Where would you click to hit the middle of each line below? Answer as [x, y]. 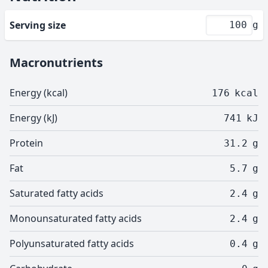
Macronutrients [56, 63]
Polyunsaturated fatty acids [72, 243]
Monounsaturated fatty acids [76, 218]
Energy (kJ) [33, 118]
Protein [26, 143]
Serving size [38, 25]
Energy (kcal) [39, 93]
